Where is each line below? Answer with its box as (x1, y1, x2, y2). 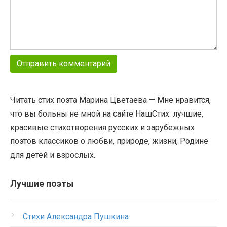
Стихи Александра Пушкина (23, 211, 129, 221)
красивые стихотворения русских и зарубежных (10, 122, 195, 132)
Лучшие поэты (10, 178, 73, 189)
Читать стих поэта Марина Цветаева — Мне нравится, (10, 95, 211, 105)
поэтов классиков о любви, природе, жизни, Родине (10, 136, 208, 146)
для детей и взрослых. (10, 149, 95, 160)
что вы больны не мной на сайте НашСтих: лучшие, (10, 108, 203, 119)
